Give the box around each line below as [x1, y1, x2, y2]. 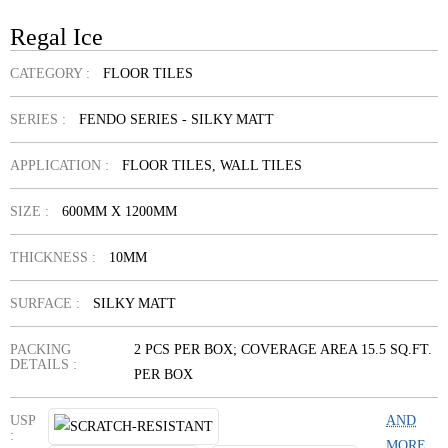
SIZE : [10, 204, 49, 219]
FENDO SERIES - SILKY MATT [79, 112, 274, 127]
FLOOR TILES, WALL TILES [122, 158, 302, 173]
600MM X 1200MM [62, 204, 177, 219]
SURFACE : [10, 296, 80, 311]
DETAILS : [10, 357, 77, 372]
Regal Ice [10, 24, 103, 50]
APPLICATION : [10, 158, 109, 173]
